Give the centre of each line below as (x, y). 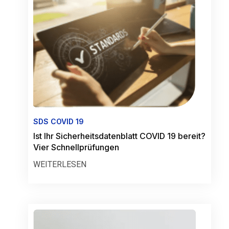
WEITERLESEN (60, 164)
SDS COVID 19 (59, 121)
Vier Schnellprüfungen (76, 147)
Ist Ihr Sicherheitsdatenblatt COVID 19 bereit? (119, 136)
